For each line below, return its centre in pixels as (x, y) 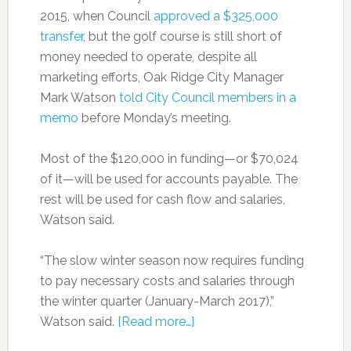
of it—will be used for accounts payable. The (168, 179)
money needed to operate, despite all (148, 56)
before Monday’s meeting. (154, 118)
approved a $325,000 (215, 16)
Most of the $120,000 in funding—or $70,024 (169, 158)
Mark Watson (79, 97)
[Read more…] (156, 321)
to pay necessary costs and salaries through (167, 280)
